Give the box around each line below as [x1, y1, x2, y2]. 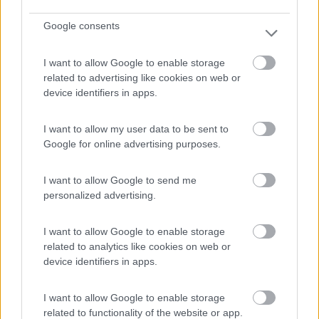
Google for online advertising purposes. [43, 138, 221, 150]
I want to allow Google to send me [43, 174, 197, 186]
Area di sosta [128, 122, 180, 134]
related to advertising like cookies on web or [43, 72, 241, 83]
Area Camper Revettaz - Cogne [120, 88, 251, 99]
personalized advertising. [43, 189, 156, 201]
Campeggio [128, 279, 174, 291]
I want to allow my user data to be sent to [43, 123, 229, 135]
